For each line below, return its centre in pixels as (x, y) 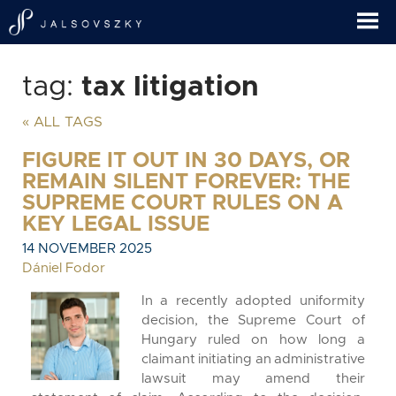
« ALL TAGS (62, 122)
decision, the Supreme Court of (253, 320)
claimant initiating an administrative (253, 359)
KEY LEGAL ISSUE (116, 225)
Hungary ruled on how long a (253, 340)
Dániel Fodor (64, 268)
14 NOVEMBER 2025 (87, 249)
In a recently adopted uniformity (253, 301)
